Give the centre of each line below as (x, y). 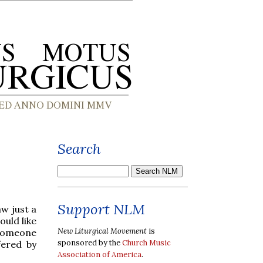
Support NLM (101, 209)
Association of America (100, 254)
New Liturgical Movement (102, 231)
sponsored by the (90, 242)
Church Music (146, 242)
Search (79, 149)
